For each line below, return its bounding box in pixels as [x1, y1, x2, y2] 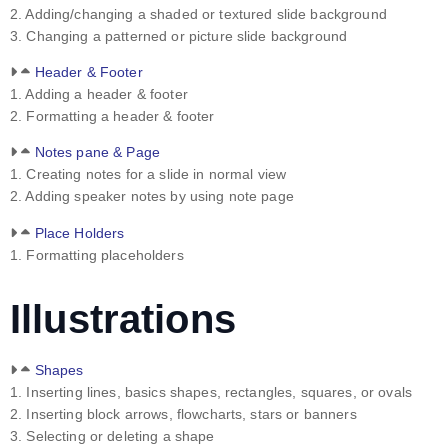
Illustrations [10, 296, 236, 341]
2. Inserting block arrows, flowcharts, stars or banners [10, 405, 357, 422]
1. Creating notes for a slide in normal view [10, 166, 287, 183]
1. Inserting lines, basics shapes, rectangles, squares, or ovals [10, 383, 413, 400]
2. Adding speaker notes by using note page [10, 188, 294, 205]
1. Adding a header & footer [10, 86, 188, 103]
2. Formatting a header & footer [10, 108, 215, 125]
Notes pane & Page [34, 144, 161, 161]
